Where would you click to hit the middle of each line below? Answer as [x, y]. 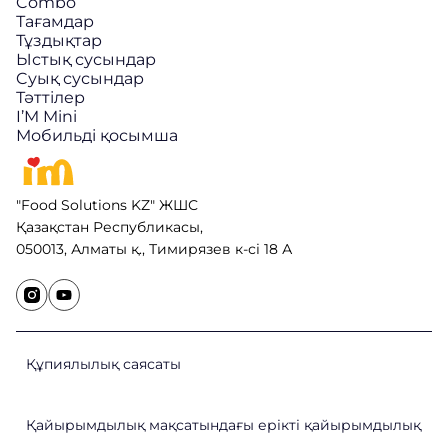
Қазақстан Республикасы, [109, 226]
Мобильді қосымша [97, 135]
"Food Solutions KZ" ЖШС [107, 204]
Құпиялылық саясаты [104, 363]
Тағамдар [55, 21]
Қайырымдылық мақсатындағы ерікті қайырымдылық [224, 424]
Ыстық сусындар [86, 59]
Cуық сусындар [80, 78]
